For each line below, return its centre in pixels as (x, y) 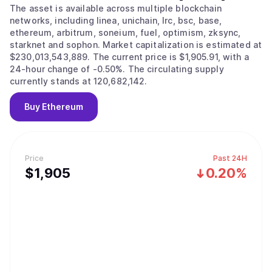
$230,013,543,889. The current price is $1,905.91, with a (51, 57)
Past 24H (230, 158)
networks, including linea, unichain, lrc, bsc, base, (116, 20)
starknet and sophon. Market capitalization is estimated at (56, 45)
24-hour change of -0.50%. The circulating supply (69, 69)
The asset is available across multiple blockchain (116, 8)
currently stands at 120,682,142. (79, 81)
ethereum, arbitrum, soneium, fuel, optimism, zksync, (125, 32)
